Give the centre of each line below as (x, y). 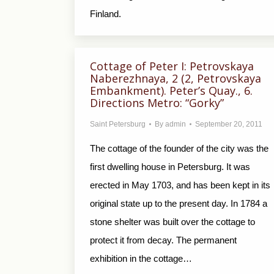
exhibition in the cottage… (141, 258)
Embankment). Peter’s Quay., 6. (171, 91)
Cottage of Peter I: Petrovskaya (172, 66)
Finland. (106, 14)
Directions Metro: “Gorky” (157, 103)
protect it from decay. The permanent (163, 240)
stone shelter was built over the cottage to (172, 222)
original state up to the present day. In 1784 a (179, 203)
